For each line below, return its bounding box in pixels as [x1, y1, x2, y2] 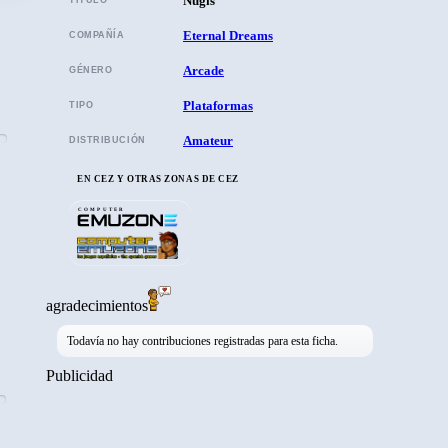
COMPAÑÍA [69, 29, 125, 40]
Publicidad [46, 367, 113, 385]
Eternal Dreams [183, 28, 273, 43]
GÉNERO [69, 64, 113, 75]
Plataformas [183, 98, 253, 113]
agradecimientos [46, 297, 148, 315]
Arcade [183, 63, 224, 78]
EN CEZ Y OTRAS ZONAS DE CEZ [77, 174, 240, 185]
